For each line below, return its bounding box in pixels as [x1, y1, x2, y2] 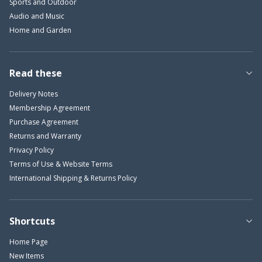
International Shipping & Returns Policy [9, 173, 137, 183]
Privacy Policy [9, 144, 54, 155]
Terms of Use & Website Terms [9, 158, 112, 169]
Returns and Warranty [9, 130, 81, 141]
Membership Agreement [9, 102, 90, 113]
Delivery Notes [9, 88, 58, 99]
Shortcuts [9, 214, 55, 227]
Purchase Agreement [9, 116, 78, 127]
